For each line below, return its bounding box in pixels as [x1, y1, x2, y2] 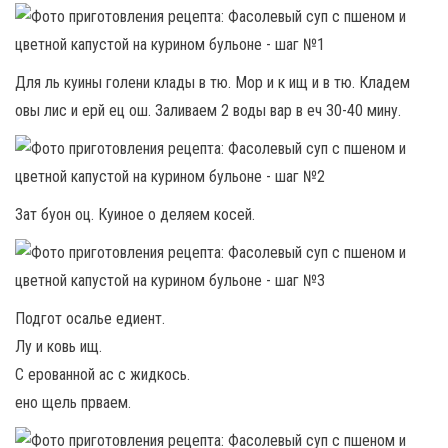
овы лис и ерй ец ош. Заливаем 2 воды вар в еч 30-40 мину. [15, 101, 401, 120]
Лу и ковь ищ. [15, 337, 102, 356]
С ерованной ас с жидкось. [15, 365, 190, 384]
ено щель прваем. [15, 393, 131, 412]
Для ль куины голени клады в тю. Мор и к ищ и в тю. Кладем [15, 73, 410, 92]
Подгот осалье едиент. [15, 309, 165, 328]
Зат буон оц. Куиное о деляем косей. [15, 205, 255, 224]
